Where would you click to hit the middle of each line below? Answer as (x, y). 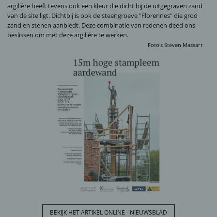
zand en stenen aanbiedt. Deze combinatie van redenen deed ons (101, 25)
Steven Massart (184, 45)
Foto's (155, 45)
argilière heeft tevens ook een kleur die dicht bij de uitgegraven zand (105, 6)
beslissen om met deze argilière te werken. (68, 35)
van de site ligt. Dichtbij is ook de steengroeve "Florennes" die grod (102, 16)
